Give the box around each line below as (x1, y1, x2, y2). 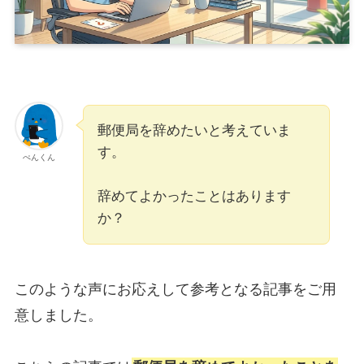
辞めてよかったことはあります (97, 188, 291, 205)
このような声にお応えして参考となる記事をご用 (14, 281, 336, 298)
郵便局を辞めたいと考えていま (97, 123, 291, 139)
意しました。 (14, 307, 102, 324)
